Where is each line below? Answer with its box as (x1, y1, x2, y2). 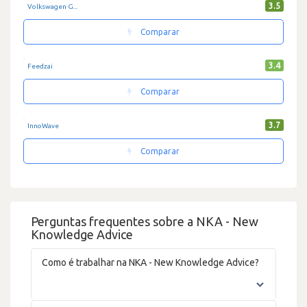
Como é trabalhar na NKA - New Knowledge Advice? (42, 256, 259, 268)
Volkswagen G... (27, 2, 77, 10)
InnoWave (27, 121, 59, 130)
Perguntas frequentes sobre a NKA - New (31, 214, 258, 228)
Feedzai (27, 62, 53, 70)
